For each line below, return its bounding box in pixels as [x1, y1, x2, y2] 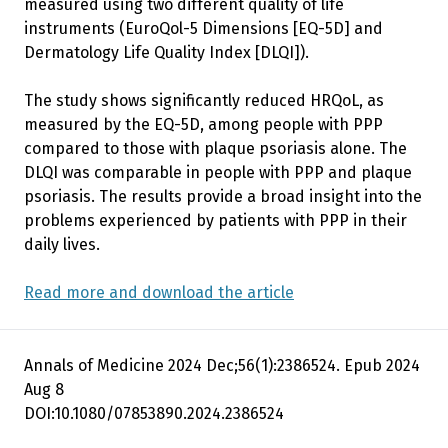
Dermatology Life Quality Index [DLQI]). [24, 42, 309, 62]
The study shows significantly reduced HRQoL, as [24, 90, 384, 110]
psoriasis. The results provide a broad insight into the [24, 186, 422, 206]
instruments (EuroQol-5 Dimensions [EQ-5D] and [24, 18, 383, 38]
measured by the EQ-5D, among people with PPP [24, 114, 383, 134]
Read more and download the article [24, 282, 294, 302]
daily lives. [24, 234, 100, 254]
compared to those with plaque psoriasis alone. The [24, 138, 407, 158]
